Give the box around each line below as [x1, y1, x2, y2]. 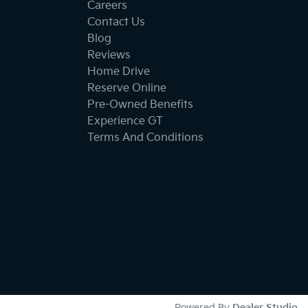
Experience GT [87, 114, 163, 128]
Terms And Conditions [87, 131, 203, 144]
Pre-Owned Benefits [87, 98, 193, 111]
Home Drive [87, 65, 150, 78]
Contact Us [87, 15, 145, 29]
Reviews [87, 48, 131, 62]
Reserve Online [87, 81, 166, 95]
